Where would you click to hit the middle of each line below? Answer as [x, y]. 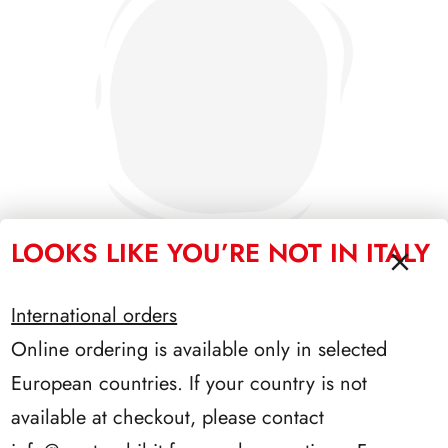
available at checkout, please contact [168, 417]
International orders [94, 315]
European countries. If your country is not [189, 383]
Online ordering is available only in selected [199, 349]
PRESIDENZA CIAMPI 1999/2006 [224, 333]
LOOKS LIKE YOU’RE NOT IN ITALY [221, 252]
